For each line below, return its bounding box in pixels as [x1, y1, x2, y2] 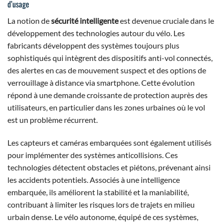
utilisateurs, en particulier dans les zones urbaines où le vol [7, 103, 205, 112]
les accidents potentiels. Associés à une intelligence [7, 174, 180, 184]
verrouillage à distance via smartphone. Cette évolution [7, 78, 195, 88]
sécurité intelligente [51, 16, 118, 26]
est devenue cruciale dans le [118, 16, 214, 26]
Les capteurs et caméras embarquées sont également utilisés [7, 137, 212, 147]
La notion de [7, 16, 51, 26]
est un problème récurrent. [7, 115, 98, 125]
